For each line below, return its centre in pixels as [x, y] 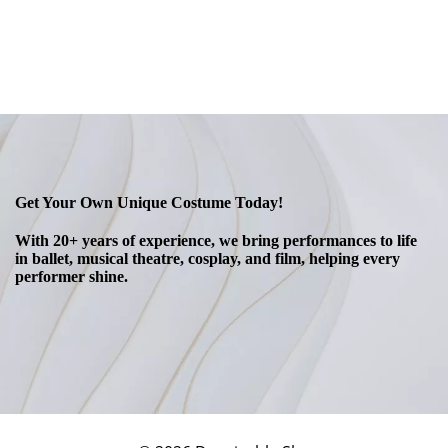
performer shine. [71, 277]
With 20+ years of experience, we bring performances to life [216, 241]
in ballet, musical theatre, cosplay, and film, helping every [207, 259]
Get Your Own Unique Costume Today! [149, 203]
